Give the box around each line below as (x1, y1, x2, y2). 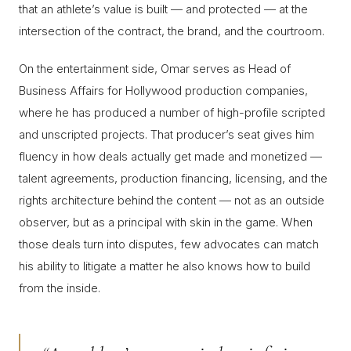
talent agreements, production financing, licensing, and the (19, 171, 327, 186)
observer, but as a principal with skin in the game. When (19, 215, 313, 230)
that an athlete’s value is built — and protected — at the (19, 2, 308, 16)
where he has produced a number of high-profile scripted (19, 105, 325, 120)
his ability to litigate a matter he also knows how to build (19, 259, 310, 273)
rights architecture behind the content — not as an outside (19, 193, 324, 208)
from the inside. (19, 280, 100, 295)
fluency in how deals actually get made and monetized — (19, 149, 322, 164)
